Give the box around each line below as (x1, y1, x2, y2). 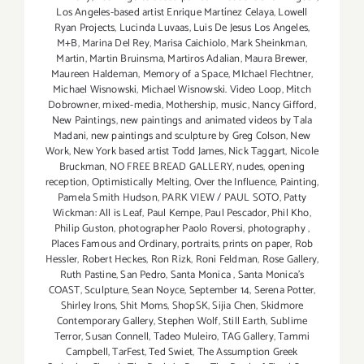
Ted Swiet (149, 344, 193, 362)
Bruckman (58, 158, 106, 176)
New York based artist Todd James (73, 143, 224, 161)
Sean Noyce (132, 282, 185, 300)
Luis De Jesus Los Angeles (193, 19, 309, 37)
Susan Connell (85, 328, 149, 346)
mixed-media (102, 97, 162, 115)
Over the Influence (193, 174, 276, 192)
